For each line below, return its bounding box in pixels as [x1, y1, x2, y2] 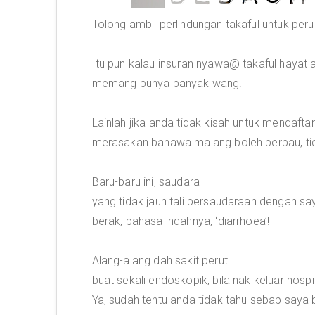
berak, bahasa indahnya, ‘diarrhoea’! [91, 214, 270, 228]
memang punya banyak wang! [91, 77, 242, 90]
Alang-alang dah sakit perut [91, 254, 228, 267]
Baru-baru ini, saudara [91, 175, 200, 188]
